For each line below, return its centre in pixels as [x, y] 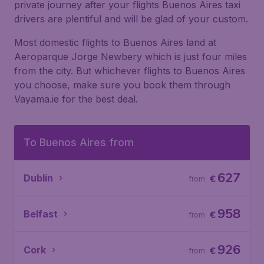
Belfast [41, 214]
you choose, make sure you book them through [122, 85]
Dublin [38, 178]
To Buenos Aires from [79, 142]
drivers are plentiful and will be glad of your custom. [131, 19]
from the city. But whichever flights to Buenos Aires [130, 71]
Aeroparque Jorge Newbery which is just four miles [131, 57]
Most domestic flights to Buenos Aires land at [115, 42]
